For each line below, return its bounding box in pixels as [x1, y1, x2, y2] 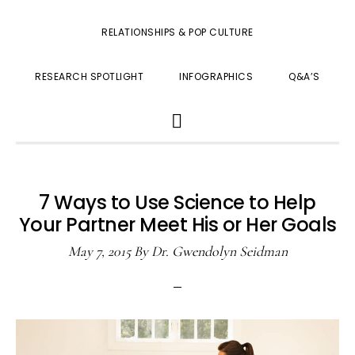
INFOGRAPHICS [179, 70, 254, 83]
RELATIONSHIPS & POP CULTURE [101, 25, 254, 39]
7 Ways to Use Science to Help [39, 189, 316, 216]
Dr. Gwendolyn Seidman [151, 242, 288, 260]
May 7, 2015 [67, 242, 131, 260]
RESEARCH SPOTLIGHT [35, 70, 144, 83]
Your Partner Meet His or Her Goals [18, 212, 337, 238]
